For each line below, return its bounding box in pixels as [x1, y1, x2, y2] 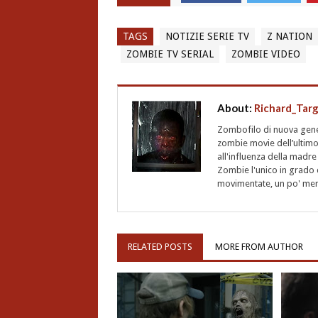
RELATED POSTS [127, 241, 192, 253]
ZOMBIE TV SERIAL [126, 48, 214, 60]
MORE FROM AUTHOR [214, 241, 303, 253]
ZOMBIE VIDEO [231, 48, 300, 60]
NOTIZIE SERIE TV [165, 31, 249, 43]
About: [216, 102, 254, 115]
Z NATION [266, 31, 312, 43]
